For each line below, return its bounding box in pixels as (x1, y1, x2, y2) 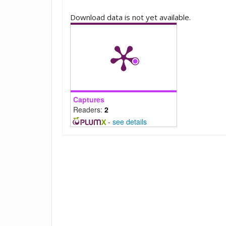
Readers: (73, 104, 104, 115)
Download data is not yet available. (70, 12, 191, 23)
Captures (73, 94, 104, 105)
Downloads (76, 4, 105, 12)
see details (112, 117, 147, 127)
